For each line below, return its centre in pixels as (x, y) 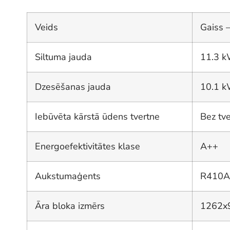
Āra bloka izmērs (70, 206)
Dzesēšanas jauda (73, 87)
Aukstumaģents (68, 176)
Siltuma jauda (63, 57)
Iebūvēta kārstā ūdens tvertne (97, 117)
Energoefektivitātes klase (88, 147)
